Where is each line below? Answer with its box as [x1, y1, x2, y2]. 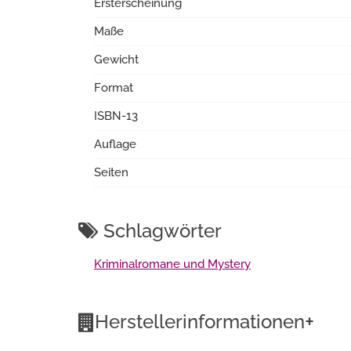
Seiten [94, 165, 128, 179]
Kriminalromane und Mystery [94, 257, 251, 271]
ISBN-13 [94, 109, 138, 123]
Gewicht [94, 52, 139, 67]
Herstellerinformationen [95, 310, 305, 333]
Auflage [94, 137, 136, 151]
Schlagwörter [99, 219, 222, 242]
